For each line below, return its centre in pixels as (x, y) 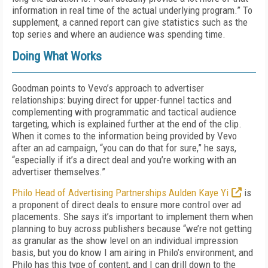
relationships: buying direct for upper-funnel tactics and (122, 100)
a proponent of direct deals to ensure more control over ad (127, 205)
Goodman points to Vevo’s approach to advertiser (108, 88)
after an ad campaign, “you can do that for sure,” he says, (124, 148)
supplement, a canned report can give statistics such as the (130, 22)
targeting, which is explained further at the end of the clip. (127, 124)
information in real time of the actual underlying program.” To (132, 10)
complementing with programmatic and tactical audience (124, 112)
